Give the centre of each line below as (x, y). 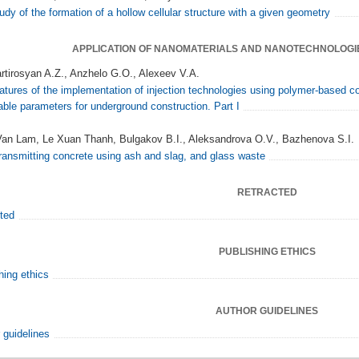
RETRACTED (267, 192)
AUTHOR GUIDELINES (267, 311)
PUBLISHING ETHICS (267, 252)
